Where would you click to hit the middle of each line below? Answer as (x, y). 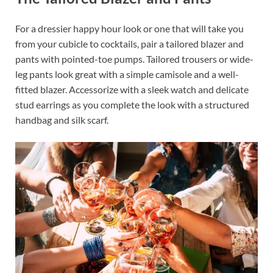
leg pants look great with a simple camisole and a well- (127, 74)
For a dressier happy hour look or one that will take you (129, 28)
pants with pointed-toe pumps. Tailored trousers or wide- (134, 58)
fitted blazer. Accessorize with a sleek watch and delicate (132, 89)
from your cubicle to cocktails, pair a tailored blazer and (129, 43)
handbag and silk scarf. (62, 119)
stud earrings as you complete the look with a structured (132, 104)
